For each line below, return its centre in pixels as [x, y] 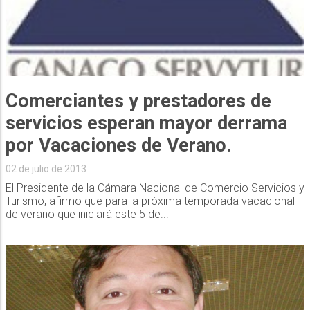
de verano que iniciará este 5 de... [87, 215]
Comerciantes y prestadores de [138, 101]
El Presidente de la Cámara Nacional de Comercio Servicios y [155, 188]
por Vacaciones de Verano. [118, 146]
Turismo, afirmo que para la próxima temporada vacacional [150, 201]
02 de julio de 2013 [46, 169]
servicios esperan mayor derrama [146, 124]
